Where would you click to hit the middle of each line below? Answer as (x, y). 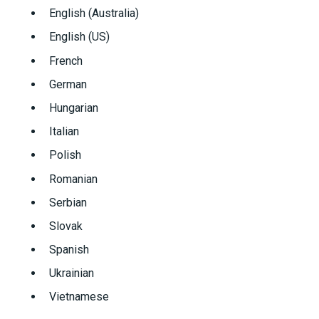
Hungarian (73, 108)
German (68, 84)
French (66, 61)
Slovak (66, 226)
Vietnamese (79, 297)
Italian (64, 132)
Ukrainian (71, 273)
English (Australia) (94, 14)
